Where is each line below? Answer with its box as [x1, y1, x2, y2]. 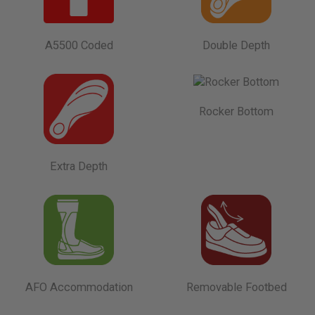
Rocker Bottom [199, 105, 274, 118]
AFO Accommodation [25, 280, 133, 294]
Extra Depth [50, 159, 108, 173]
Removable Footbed [186, 280, 287, 294]
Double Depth [202, 38, 270, 52]
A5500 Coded [44, 38, 113, 52]
